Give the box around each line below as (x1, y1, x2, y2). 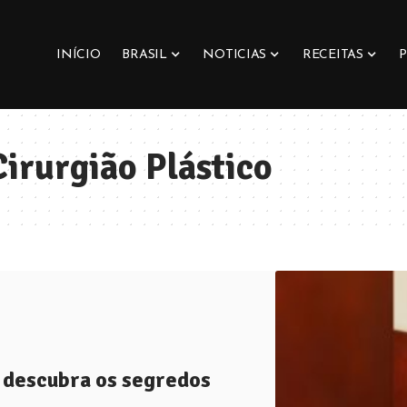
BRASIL (122, 47, 167, 62)
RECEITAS (302, 47, 363, 62)
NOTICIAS (203, 47, 267, 62)
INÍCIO (56, 47, 101, 62)
